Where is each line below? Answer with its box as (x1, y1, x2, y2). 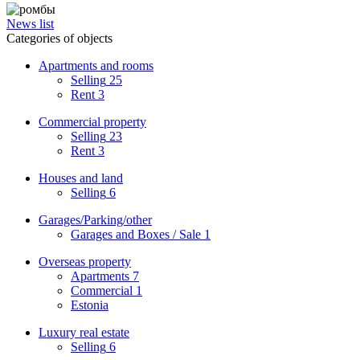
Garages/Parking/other (39, 212, 152, 227)
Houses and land (39, 170, 123, 185)
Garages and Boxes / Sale (71, 227, 201, 241)
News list (6, 16, 54, 31)
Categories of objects (6, 31, 112, 45)
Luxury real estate (39, 325, 129, 339)
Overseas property (39, 254, 131, 268)
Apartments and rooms (39, 58, 153, 72)
